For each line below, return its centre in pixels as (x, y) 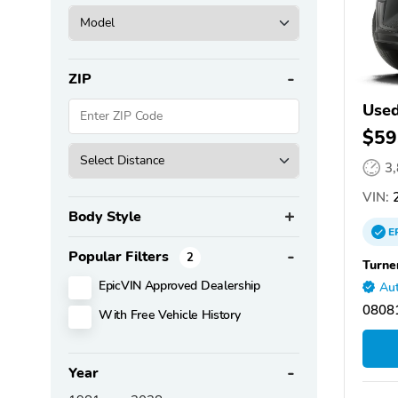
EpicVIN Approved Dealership (179, 285)
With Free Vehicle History (170, 314)
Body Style (105, 216)
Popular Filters (120, 256)
